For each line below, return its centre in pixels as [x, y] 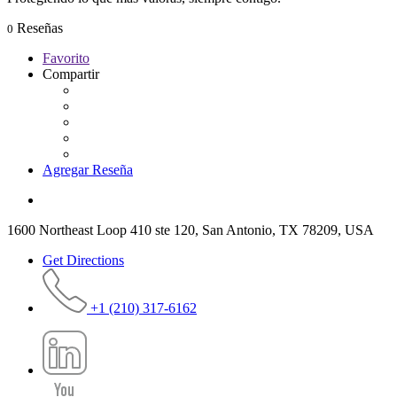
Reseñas [38, 27]
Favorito [66, 58]
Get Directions [83, 260]
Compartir [71, 74]
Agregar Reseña [88, 169]
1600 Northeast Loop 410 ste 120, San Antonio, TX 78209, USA [191, 230]
